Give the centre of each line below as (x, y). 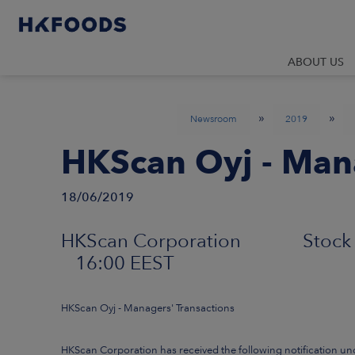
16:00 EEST (118, 263)
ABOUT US (316, 62)
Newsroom (214, 119)
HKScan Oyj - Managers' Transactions (148, 307)
